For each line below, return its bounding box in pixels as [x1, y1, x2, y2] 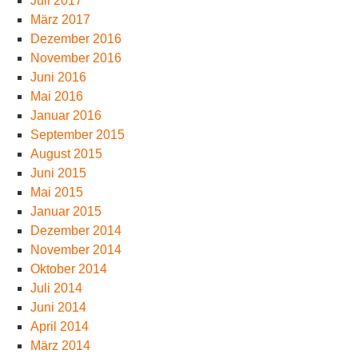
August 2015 [30, 147, 102, 161]
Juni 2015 [30, 166, 86, 180]
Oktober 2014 [30, 262, 107, 276]
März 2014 [30, 339, 90, 352]
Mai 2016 [30, 89, 83, 103]
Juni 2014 [30, 300, 86, 314]
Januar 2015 [30, 205, 101, 218]
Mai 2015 [30, 185, 83, 199]
